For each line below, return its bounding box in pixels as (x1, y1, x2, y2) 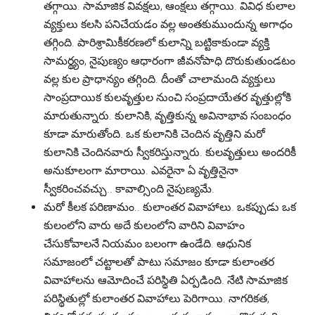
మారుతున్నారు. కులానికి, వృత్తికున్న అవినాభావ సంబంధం (44, 109, 292, 122)
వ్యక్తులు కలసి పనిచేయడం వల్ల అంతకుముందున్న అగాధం (44, 18, 293, 31)
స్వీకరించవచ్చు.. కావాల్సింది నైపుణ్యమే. (44, 182, 215, 195)
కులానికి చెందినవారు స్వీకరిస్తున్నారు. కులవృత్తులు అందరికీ (44, 146, 297, 159)
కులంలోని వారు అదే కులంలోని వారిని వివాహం (44, 219, 245, 232)
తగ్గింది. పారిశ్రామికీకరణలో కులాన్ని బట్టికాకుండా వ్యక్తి (44, 36, 270, 49)
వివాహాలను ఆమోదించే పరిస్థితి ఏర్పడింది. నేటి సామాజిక (44, 274, 288, 287)
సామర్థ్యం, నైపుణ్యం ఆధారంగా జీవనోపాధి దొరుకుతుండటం (44, 54, 296, 67)
